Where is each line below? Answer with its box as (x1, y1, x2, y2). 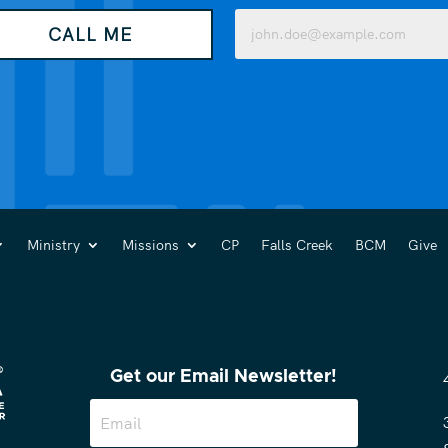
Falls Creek (261, 236, 333, 255)
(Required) (237, 28, 297, 45)
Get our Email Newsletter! (110, 368, 338, 387)
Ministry (27, 236, 80, 255)
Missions (122, 236, 179, 255)
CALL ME (47, 22, 132, 46)
